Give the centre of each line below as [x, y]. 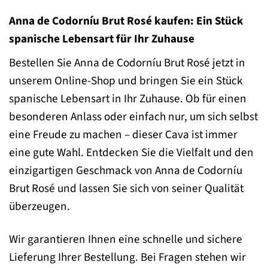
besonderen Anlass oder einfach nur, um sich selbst [133, 116]
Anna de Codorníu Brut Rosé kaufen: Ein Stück [126, 21]
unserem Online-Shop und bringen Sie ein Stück [126, 80]
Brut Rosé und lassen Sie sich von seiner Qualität [126, 188]
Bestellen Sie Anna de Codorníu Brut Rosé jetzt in [127, 63]
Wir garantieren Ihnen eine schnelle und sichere [126, 239]
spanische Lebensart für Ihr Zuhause [102, 39]
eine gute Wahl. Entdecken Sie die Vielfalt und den [131, 152]
